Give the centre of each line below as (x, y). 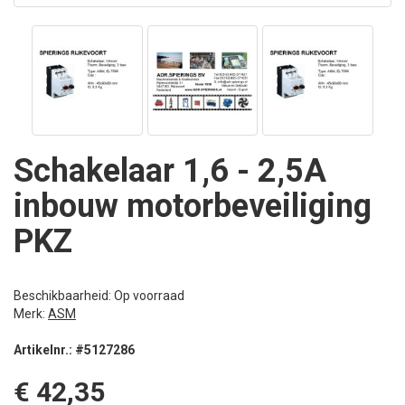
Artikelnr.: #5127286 (74, 350)
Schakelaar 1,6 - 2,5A (170, 171)
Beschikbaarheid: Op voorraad (99, 296)
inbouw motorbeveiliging (193, 207)
